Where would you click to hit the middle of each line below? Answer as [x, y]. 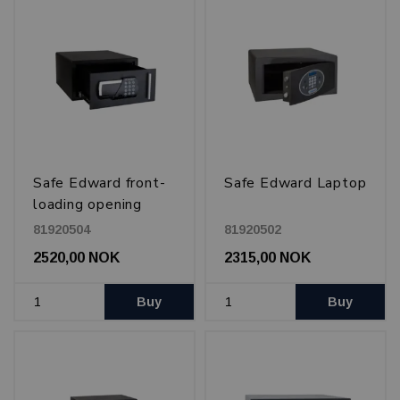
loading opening [88, 205]
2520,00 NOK [76, 257]
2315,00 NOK [267, 257]
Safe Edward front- [100, 183]
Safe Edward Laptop [296, 183]
